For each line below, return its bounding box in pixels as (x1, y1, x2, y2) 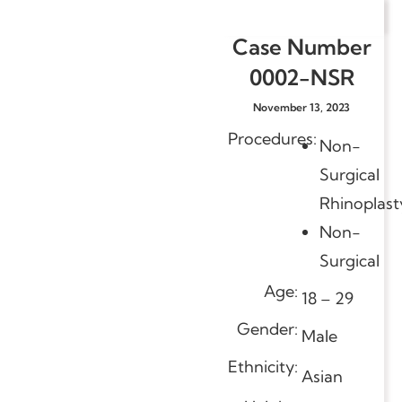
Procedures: (228, 127, 317, 149)
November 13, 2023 (253, 100, 350, 114)
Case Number (232, 32, 371, 60)
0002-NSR (249, 63, 354, 91)
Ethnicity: (228, 355, 301, 377)
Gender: (237, 318, 301, 339)
